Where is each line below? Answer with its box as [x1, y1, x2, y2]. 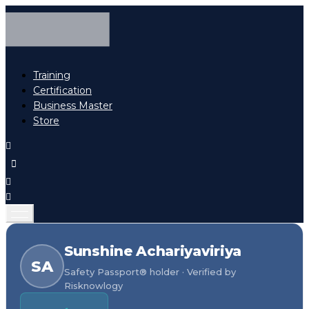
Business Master [33, 99, 112, 112]
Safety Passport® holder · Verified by [64, 266, 236, 278]
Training [33, 69, 70, 82]
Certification [33, 84, 92, 97]
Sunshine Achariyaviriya [64, 243, 242, 260]
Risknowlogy [64, 280, 123, 292]
